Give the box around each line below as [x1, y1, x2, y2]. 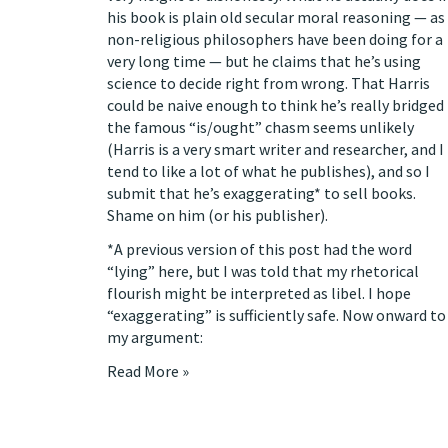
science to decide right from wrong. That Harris [107, 73, 430, 93]
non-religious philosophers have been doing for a [107, 29, 443, 49]
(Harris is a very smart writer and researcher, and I [107, 139, 444, 159]
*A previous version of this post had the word [107, 239, 412, 259]
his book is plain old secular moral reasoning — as [107, 7, 445, 27]
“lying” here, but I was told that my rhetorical [107, 261, 419, 281]
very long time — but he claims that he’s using [107, 51, 421, 71]
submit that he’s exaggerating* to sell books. [107, 183, 416, 203]
